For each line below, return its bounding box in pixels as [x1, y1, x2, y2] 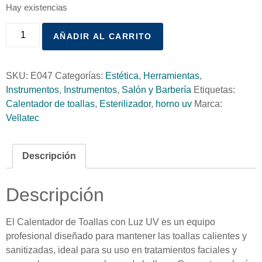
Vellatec [6, 112, 39, 123]
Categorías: [55, 70, 105, 81]
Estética [105, 70, 139, 81]
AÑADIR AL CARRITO [53, 31, 152, 41]
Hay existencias [6, 3, 67, 13]
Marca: [194, 98, 222, 109]
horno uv [156, 98, 192, 109]
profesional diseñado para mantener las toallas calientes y [6, 230, 247, 241]
